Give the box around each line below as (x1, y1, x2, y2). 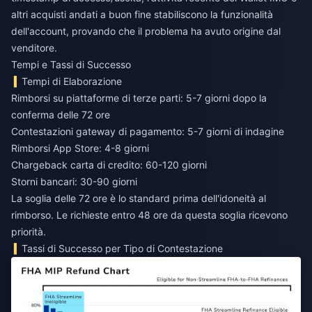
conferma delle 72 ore (11, 109, 110, 121)
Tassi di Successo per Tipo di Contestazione (22, 242, 224, 255)
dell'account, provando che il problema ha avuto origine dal (11, 25, 281, 38)
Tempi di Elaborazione (22, 75, 123, 88)
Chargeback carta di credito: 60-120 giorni (11, 159, 207, 171)
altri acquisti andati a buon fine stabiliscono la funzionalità (11, 8, 273, 21)
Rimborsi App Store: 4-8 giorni (11, 142, 149, 155)
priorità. (11, 226, 46, 238)
